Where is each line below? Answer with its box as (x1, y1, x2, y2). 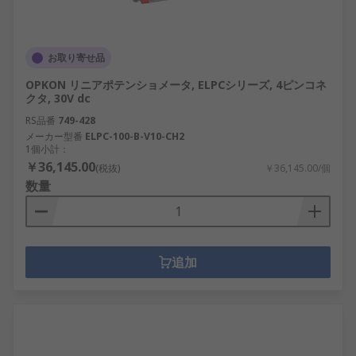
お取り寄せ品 (48, 51, 105, 64)
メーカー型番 (25, 130, 83, 143)
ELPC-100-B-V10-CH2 (85, 130, 184, 143)
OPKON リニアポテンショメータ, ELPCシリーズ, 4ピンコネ (25, 77, 327, 92)
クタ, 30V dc (25, 91, 91, 106)
